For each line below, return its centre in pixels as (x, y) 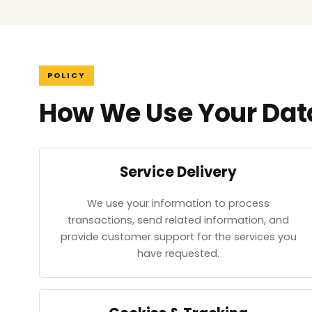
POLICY (67, 75)
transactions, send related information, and (178, 220)
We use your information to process (178, 204)
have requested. (178, 254)
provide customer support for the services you (178, 237)
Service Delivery (178, 172)
